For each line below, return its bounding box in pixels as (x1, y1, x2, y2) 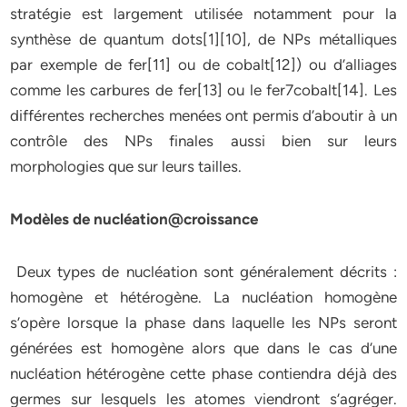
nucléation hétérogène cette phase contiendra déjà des (10, 364, 397, 382)
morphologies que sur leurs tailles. (10, 157, 243, 175)
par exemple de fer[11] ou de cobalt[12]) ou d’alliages (10, 55, 397, 74)
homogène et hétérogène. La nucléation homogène (10, 288, 397, 306)
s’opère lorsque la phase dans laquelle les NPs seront (10, 313, 397, 332)
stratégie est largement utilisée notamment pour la (10, 5, 397, 23)
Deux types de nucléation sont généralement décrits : (10, 263, 397, 281)
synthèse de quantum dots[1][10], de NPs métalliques (10, 30, 397, 48)
